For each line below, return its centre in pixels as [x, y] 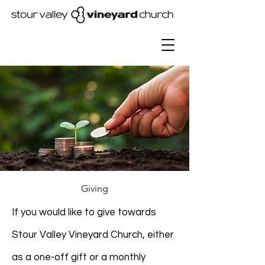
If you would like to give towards [84, 212]
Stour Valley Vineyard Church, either [93, 235]
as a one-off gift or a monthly [79, 257]
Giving [95, 188]
